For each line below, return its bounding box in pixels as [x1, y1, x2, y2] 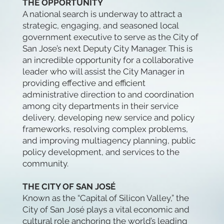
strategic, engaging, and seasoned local [22, 20, 178, 31]
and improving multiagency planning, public [22, 135, 195, 146]
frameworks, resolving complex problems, [22, 124, 188, 134]
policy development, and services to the [22, 147, 179, 157]
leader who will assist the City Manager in [22, 66, 184, 77]
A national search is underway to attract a [22, 9, 182, 19]
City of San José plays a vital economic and [22, 204, 189, 215]
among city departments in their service [22, 101, 178, 111]
